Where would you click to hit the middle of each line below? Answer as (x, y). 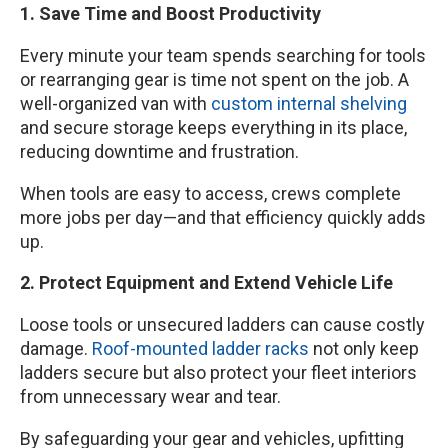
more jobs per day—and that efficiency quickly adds (223, 217)
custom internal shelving (309, 103)
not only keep (364, 349)
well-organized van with (115, 103)
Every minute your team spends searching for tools (223, 55)
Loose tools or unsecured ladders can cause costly (222, 325)
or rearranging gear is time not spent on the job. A (214, 79)
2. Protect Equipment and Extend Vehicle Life (206, 283)
